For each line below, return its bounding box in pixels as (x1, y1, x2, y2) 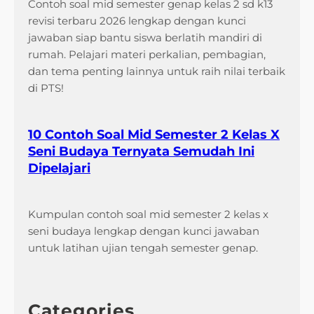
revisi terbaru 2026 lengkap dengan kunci (28, 13, 246, 27)
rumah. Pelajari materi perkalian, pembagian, (28, 47, 266, 61)
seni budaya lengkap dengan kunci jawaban (28, 224, 259, 238)
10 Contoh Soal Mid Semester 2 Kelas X (28, 126, 280, 142)
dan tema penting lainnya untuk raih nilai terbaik (28, 64, 285, 78)
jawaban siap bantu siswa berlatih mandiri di (28, 30, 262, 44)
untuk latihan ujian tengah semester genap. (28, 240, 258, 254)
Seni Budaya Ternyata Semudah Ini (28, 143, 254, 159)
